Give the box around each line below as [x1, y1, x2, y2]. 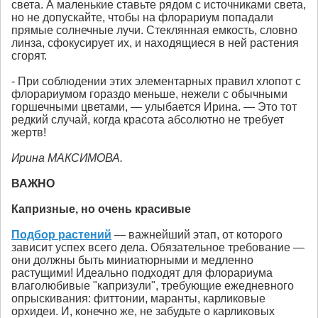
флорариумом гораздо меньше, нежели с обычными [11, 88, 287, 101]
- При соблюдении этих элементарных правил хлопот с [11, 75, 301, 88]
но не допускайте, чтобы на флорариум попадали [11, 11, 273, 24]
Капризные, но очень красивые [11, 203, 191, 216]
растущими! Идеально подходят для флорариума [11, 267, 273, 280]
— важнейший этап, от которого [111, 229, 283, 241]
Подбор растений [11, 229, 111, 241]
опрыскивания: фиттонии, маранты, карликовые [11, 292, 265, 305]
